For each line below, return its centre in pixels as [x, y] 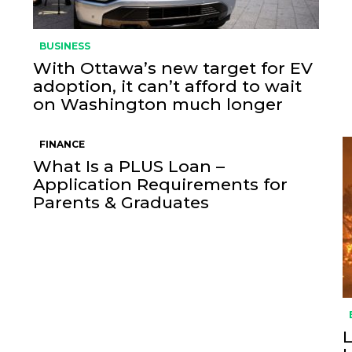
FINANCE [62, 144]
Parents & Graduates [121, 202]
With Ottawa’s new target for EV [172, 68]
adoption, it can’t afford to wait [167, 86]
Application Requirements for [160, 184]
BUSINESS [64, 46]
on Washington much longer [158, 104]
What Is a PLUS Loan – [128, 166]
